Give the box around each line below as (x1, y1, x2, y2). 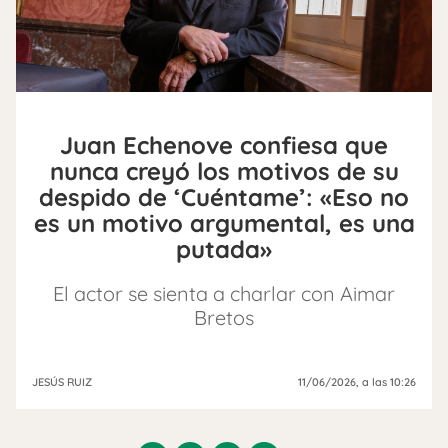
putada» (176, 234, 272, 264)
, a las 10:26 (356, 375, 416, 389)
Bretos (194, 305, 254, 330)
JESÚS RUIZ (32, 375, 92, 389)
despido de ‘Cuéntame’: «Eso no (39, 182, 409, 212)
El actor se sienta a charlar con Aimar (53, 281, 395, 306)
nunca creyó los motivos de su (49, 156, 399, 186)
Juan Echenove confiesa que (60, 130, 388, 160)
